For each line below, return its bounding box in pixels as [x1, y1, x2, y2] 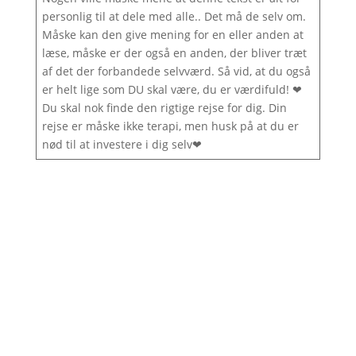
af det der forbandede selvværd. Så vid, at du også [41, 64, 311, 79]
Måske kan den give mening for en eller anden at [41, 27, 304, 42]
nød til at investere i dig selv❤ [41, 137, 202, 152]
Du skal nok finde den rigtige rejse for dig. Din [41, 100, 287, 115]
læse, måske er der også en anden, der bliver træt [41, 45, 307, 60]
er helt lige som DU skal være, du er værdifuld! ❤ [41, 82, 305, 97]
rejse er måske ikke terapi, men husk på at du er [41, 118, 299, 133]
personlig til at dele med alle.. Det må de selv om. [41, 9, 306, 24]
